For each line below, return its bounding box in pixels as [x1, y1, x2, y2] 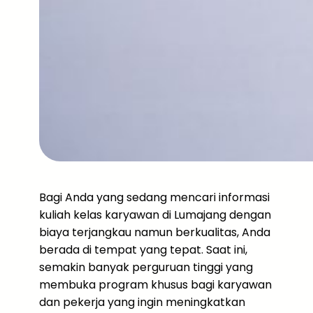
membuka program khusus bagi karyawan [39, 277, 272, 293]
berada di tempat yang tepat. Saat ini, [39, 242, 247, 258]
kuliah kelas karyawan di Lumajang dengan [39, 207, 271, 223]
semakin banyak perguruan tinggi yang [39, 259, 253, 275]
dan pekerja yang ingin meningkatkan [39, 294, 245, 310]
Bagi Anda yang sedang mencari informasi [39, 189, 270, 205]
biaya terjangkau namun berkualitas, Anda [39, 224, 270, 240]
